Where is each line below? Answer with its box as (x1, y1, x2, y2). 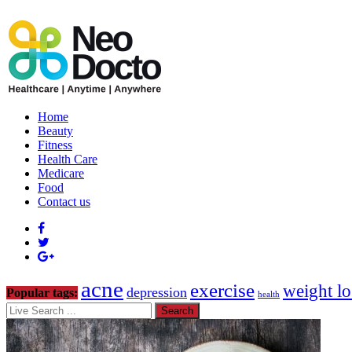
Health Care (38, 152, 97, 166)
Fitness (38, 138, 72, 152)
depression (126, 284, 187, 300)
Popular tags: (6, 286, 78, 299)
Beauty (38, 124, 73, 137)
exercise (190, 280, 255, 301)
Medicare (38, 167, 84, 180)
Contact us (38, 195, 90, 208)
